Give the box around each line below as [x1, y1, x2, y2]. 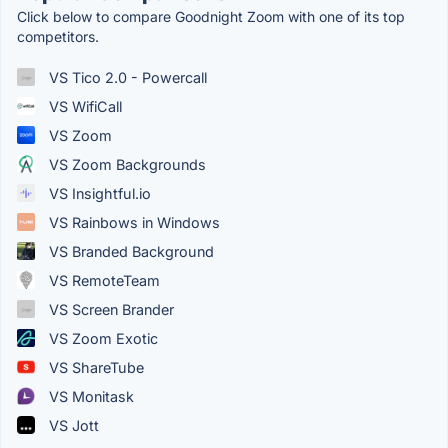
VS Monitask [45, 387, 134, 405]
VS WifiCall [45, 97, 122, 115]
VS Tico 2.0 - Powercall [45, 68, 207, 86]
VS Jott [45, 416, 99, 434]
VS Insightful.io [45, 184, 151, 202]
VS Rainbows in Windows [45, 213, 220, 231]
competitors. [17, 27, 99, 45]
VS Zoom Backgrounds [45, 155, 206, 173]
